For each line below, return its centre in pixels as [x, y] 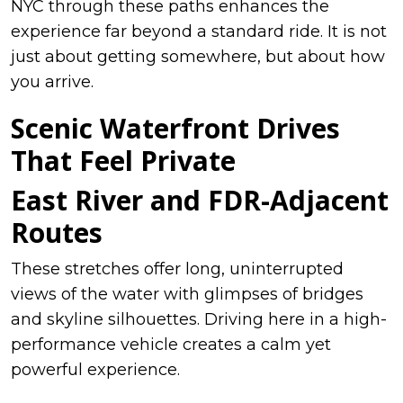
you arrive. [52, 81]
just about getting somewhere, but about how [198, 56]
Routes [57, 232]
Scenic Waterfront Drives [175, 128]
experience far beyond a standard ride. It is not [199, 31]
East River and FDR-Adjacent [200, 200]
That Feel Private [123, 160]
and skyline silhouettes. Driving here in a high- [199, 319]
